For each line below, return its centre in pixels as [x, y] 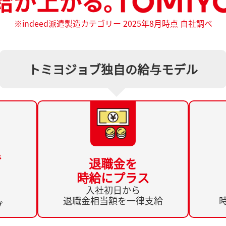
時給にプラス [113, 178]
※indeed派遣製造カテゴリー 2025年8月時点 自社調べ [113, 23]
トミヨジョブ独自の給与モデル [113, 69]
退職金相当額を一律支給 [113, 201]
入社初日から [113, 190]
